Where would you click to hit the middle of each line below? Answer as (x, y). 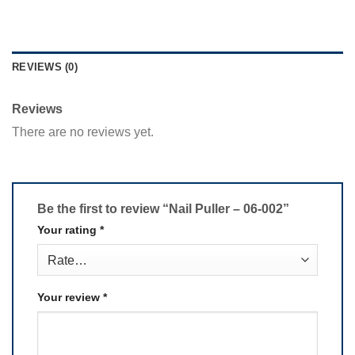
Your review (70, 298)
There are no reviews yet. (83, 132)
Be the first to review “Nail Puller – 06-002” (165, 208)
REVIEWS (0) (45, 67)
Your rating (69, 230)
